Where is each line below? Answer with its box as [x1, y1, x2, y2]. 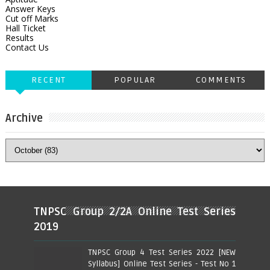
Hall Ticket [5, 22, 46, 34]
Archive [5, 111, 43, 125]
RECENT [31, 75, 66, 86]
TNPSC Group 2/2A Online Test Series [34, 205, 236, 219]
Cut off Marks [5, 13, 58, 25]
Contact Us [5, 42, 49, 54]
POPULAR [114, 75, 156, 86]
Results [5, 32, 34, 44]
